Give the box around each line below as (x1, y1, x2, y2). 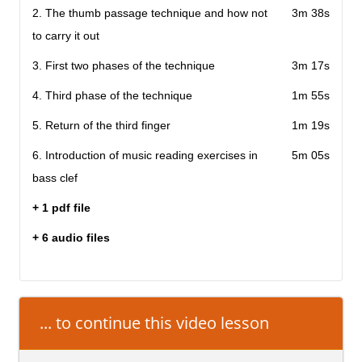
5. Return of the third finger (32, 119, 170, 133)
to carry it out (32, 29, 99, 43)
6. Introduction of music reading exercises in (32, 149, 258, 162)
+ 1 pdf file (32, 201, 90, 215)
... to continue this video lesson (40, 312, 269, 335)
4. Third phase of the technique (32, 89, 192, 103)
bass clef (32, 171, 78, 185)
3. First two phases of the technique (32, 59, 215, 73)
